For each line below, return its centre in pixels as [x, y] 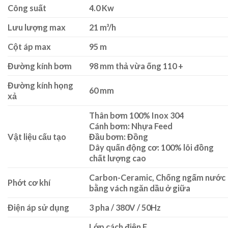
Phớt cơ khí [29, 183]
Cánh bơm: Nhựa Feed [131, 126]
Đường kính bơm [40, 66]
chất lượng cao [118, 158]
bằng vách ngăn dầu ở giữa [140, 188]
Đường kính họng [40, 85]
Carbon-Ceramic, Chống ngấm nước [158, 178]
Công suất [27, 8]
